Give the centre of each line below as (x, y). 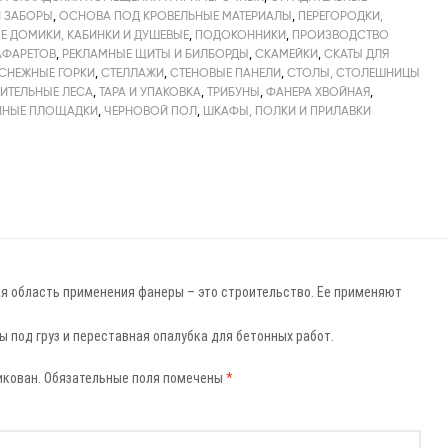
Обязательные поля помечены (134, 377)
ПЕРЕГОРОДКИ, (341, 15)
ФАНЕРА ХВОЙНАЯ (318, 91)
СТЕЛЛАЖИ (133, 72)
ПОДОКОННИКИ (241, 34)
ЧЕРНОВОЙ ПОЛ (151, 110)
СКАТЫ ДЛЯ (357, 53)
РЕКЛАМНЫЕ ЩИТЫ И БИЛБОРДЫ (156, 53)
